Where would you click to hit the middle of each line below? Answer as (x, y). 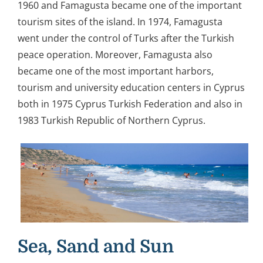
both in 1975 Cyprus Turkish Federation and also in (130, 104)
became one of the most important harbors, (116, 71)
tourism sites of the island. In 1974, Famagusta (120, 22)
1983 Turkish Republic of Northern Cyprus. (112, 121)
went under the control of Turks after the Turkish (126, 38)
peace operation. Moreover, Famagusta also (115, 55)
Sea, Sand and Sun (96, 246)
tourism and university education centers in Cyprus (131, 88)
